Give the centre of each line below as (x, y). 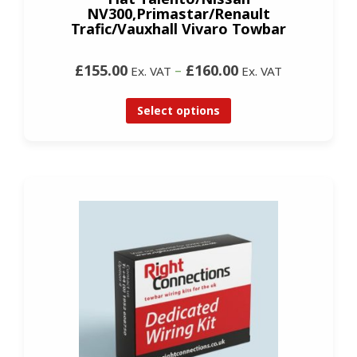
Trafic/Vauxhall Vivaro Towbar (178, 29)
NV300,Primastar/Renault (178, 14)
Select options (178, 111)
